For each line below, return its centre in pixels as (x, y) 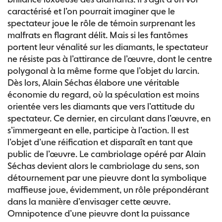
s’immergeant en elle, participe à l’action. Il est (98, 130)
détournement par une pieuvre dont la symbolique (107, 178)
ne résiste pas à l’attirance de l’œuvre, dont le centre (110, 59)
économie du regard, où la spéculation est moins (103, 94)
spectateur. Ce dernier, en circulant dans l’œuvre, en (109, 118)
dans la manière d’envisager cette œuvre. (89, 201)
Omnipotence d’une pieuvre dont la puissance (99, 213)
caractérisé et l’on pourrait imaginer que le (91, 11)
